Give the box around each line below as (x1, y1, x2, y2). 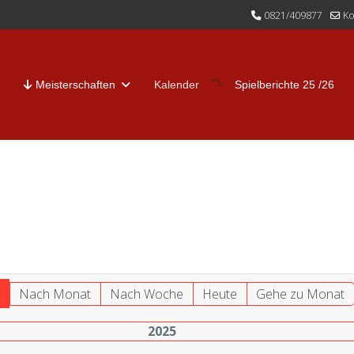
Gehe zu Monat (256, 285, 345, 303)
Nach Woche (110, 285, 184, 303)
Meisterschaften (32, 78, 115, 91)
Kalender (154, 78, 199, 91)
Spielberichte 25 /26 (235, 78, 334, 91)
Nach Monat (19, 285, 92, 303)
